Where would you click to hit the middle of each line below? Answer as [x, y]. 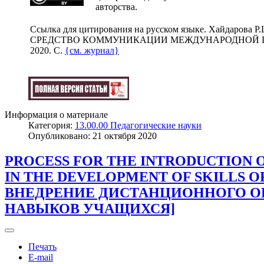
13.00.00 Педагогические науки [138, 126]
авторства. [116, 7]
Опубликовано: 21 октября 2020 [93, 136]
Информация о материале [56, 115]
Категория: [52, 126]
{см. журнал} [92, 51]
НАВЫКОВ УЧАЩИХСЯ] [90, 209]
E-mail [41, 258]
